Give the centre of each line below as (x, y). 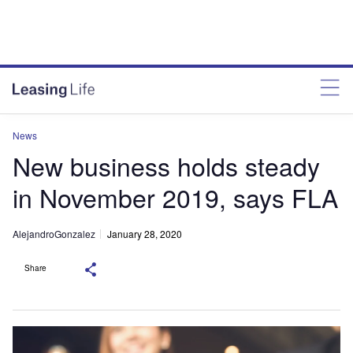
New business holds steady (166, 165)
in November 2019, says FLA (175, 197)
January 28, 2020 (145, 234)
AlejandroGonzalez (54, 233)
